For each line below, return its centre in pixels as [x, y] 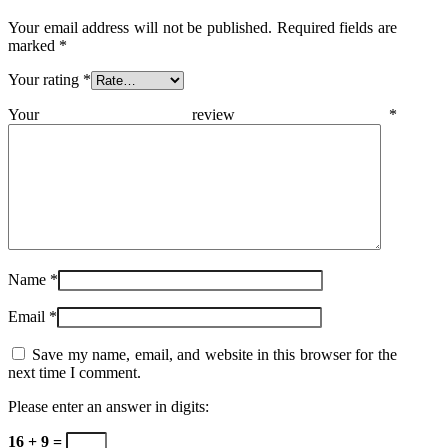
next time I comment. [74, 372]
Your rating [45, 79]
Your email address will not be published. [140, 27]
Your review [198, 114]
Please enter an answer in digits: [108, 406]
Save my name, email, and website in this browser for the [214, 354]
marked [33, 45]
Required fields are [336, 27]
